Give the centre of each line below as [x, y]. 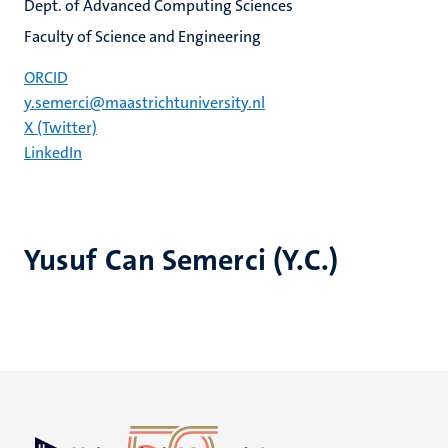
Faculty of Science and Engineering [142, 36]
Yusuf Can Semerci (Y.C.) [181, 260]
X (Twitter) [60, 127]
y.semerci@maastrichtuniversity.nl [144, 102]
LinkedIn [53, 152]
